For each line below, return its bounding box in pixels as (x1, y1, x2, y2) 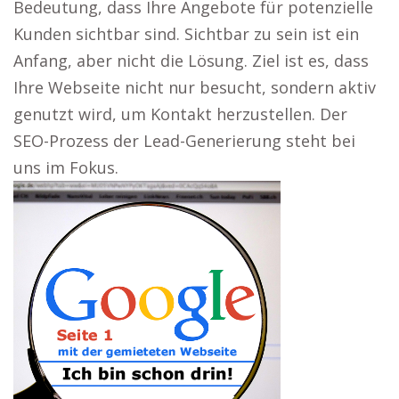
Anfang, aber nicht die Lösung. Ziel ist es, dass (13, 50, 369, 71)
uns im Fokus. (13, 157, 118, 178)
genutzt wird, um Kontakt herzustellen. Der (13, 103, 347, 125)
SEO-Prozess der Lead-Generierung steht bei (13, 130, 355, 151)
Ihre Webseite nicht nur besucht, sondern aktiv (13, 77, 376, 98)
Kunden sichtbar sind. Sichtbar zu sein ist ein (13, 23, 359, 45)
